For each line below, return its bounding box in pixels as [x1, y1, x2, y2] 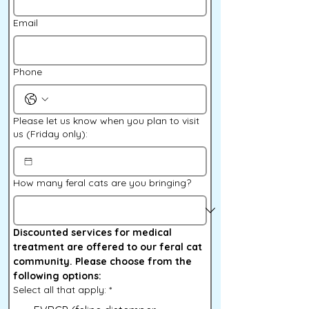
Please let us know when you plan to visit [13, 114, 199, 127]
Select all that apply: [13, 283, 106, 296]
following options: [13, 270, 101, 282]
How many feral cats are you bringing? [13, 177, 191, 189]
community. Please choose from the [13, 255, 192, 268]
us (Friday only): [13, 128, 88, 140]
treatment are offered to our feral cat [13, 241, 202, 253]
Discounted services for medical [13, 226, 172, 239]
